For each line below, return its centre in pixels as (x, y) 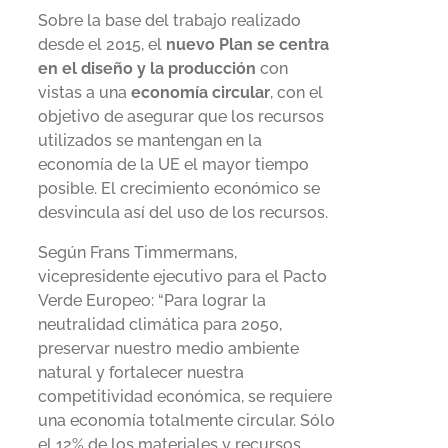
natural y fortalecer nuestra (141, 372)
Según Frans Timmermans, (137, 252)
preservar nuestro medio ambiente (168, 348)
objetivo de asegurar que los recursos (181, 116)
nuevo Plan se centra (247, 44)
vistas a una (84, 92)
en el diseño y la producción (147, 68)
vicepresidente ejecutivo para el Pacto (182, 276)
